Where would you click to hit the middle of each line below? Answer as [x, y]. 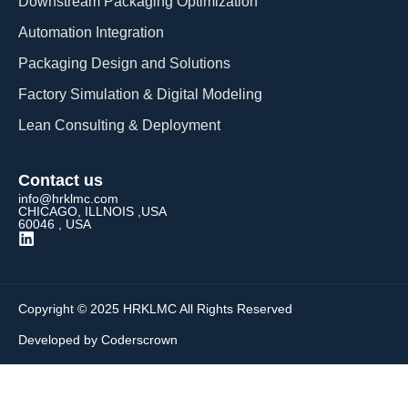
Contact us [61, 180]
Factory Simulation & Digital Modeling [140, 94]
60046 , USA [55, 224]
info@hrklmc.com [68, 198]
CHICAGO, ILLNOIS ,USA [92, 211]
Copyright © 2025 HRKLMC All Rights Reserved [155, 308]
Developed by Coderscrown [98, 339]
